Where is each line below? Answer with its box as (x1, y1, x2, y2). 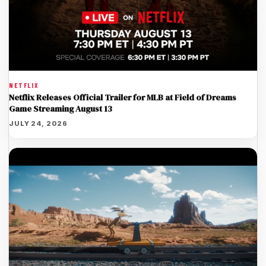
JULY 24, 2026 (9, 119, 68, 128)
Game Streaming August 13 (9, 102, 112, 115)
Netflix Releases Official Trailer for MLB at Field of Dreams (9, 91, 236, 103)
